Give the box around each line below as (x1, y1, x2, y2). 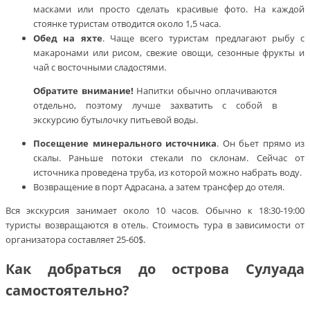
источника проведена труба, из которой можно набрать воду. (33, 165, 302, 179)
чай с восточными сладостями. (33, 60, 166, 73)
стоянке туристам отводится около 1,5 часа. (33, 17, 221, 30)
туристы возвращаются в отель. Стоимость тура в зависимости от (6, 218, 304, 231)
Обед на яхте (33, 31, 102, 44)
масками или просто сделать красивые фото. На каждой (33, 2, 304, 15)
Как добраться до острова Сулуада (6, 259, 304, 278)
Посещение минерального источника (33, 136, 217, 149)
